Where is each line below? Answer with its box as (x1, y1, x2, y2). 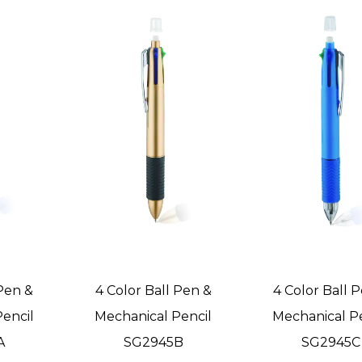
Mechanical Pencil (95, 309, 213, 325)
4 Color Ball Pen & (95, 283, 212, 299)
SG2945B (123, 335, 183, 351)
